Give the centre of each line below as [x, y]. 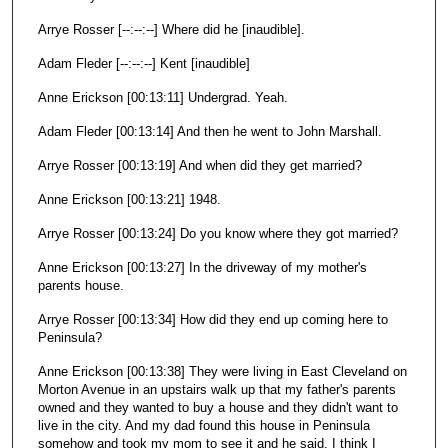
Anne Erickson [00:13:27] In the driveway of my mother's [202, 268]
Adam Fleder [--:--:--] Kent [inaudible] [143, 63]
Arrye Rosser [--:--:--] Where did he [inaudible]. [171, 29]
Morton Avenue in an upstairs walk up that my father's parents [216, 390]
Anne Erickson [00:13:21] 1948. [129, 200]
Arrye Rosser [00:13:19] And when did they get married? [199, 165]
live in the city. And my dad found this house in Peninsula [203, 426]
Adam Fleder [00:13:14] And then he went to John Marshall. [209, 131]
